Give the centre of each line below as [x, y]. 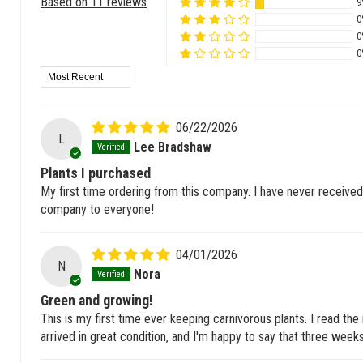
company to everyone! [97, 210]
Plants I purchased [96, 174]
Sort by [58, 74]
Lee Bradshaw [173, 147]
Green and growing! [97, 301]
